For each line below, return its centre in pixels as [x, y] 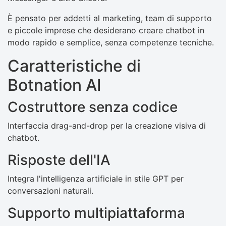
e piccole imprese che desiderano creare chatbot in [106, 31]
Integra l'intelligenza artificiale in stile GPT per [96, 179]
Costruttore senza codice [93, 107]
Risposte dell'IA [59, 160]
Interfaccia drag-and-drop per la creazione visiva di [107, 126]
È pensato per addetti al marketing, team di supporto [110, 18]
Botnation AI [54, 85]
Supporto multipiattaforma [96, 213]
